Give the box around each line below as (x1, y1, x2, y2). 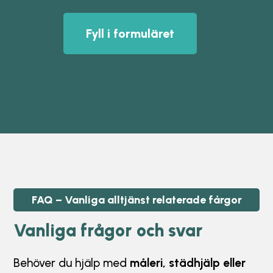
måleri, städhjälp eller (130, 256, 246, 271)
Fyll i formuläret (85, 26, 174, 41)
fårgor (205, 193, 242, 207)
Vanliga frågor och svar (13, 220, 204, 241)
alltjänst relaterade (104, 193, 206, 207)
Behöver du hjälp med (13, 256, 130, 271)
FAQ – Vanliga (31, 193, 105, 207)
